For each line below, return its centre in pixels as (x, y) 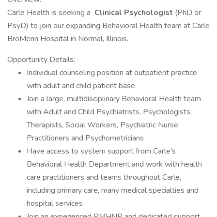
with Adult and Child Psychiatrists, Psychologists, (109, 112)
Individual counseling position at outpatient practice (112, 73)
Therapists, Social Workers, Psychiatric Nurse (102, 125)
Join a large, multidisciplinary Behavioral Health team (114, 99)
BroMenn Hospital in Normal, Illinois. (68, 39)
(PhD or (188, 13)
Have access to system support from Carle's (101, 151)
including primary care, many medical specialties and (113, 190)
